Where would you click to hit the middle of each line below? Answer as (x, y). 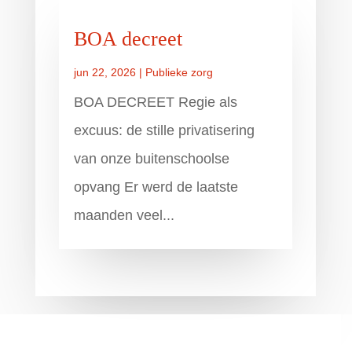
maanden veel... (124, 216)
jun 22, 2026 (104, 73)
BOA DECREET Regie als (155, 103)
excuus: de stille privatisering (164, 131)
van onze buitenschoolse (151, 159)
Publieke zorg (179, 73)
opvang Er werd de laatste (156, 187)
